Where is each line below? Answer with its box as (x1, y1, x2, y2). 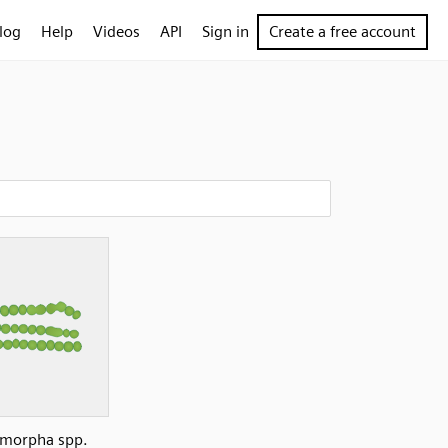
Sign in (202, 22, 249, 41)
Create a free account (269, 22, 416, 41)
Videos (93, 22, 140, 41)
